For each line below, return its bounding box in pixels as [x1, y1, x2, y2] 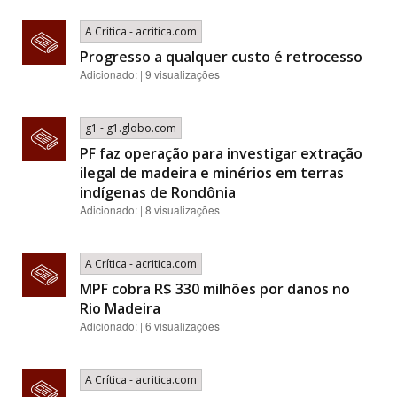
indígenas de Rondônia [80, 183, 236, 202]
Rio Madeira [80, 299, 160, 318]
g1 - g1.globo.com [85, 121, 176, 136]
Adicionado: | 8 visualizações [80, 202, 220, 217]
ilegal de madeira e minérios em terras [80, 163, 344, 183]
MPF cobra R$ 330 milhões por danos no [80, 279, 350, 299]
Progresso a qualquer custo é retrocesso [80, 47, 362, 66]
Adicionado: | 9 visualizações [80, 66, 220, 82]
